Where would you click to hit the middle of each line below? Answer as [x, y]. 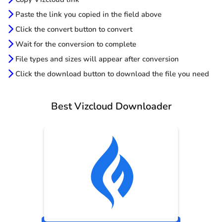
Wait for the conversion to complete [75, 44]
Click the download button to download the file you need [111, 74]
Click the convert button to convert [73, 29]
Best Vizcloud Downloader [111, 107]
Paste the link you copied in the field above [87, 15]
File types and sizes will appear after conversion [96, 59]
